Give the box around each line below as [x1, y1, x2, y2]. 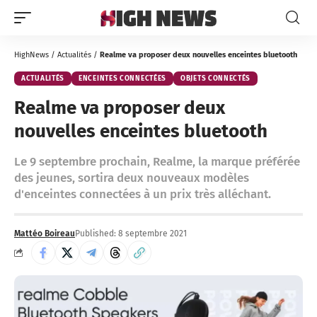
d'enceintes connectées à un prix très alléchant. [14, 187, 271, 202]
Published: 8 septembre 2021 [75, 229, 187, 238]
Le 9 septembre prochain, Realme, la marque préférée [14, 154, 300, 169]
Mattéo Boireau [14, 229, 75, 238]
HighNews [14, 50, 49, 59]
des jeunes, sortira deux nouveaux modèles [14, 171, 249, 185]
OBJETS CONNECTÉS [180, 74, 251, 83]
